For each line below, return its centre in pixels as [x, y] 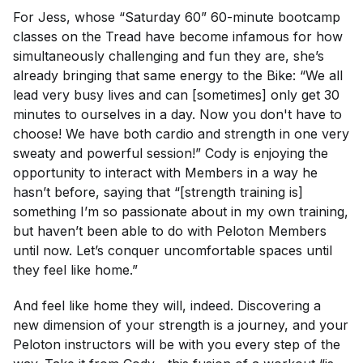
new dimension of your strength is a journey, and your [181, 325]
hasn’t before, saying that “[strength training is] [158, 192]
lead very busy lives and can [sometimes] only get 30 [176, 94]
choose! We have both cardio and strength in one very [181, 133]
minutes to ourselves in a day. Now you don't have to [177, 114]
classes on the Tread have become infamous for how [178, 36]
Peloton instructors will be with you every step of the [177, 344]
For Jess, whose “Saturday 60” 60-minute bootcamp [177, 17]
